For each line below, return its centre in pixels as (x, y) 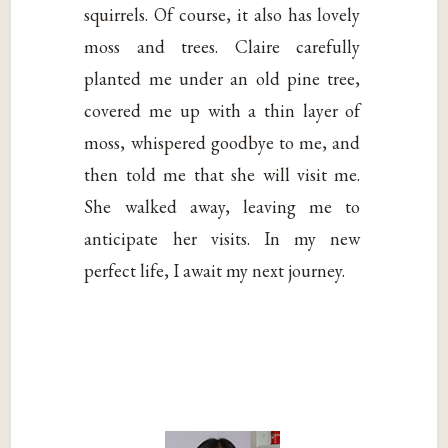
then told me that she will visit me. (222, 175)
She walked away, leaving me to (222, 207)
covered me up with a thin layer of (222, 111)
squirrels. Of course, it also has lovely (222, 15)
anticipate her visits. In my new (222, 239)
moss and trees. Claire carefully (222, 47)
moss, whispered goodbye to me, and (222, 143)
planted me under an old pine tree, (222, 79)
